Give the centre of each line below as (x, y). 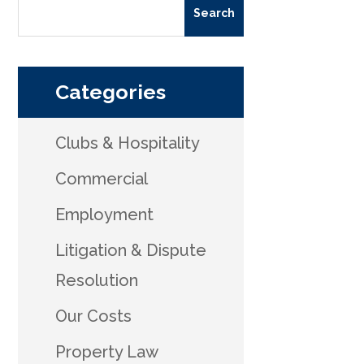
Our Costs (93, 316)
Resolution (96, 280)
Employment (104, 214)
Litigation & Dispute (130, 250)
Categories (110, 91)
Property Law (106, 351)
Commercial (101, 178)
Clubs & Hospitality (127, 143)
